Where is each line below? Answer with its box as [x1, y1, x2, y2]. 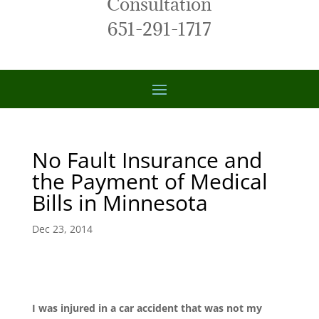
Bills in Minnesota [31, 188, 208, 217]
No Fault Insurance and [31, 145, 262, 174]
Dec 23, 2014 [31, 222, 93, 236]
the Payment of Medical [31, 167, 268, 196]
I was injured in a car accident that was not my [31, 301, 262, 315]
